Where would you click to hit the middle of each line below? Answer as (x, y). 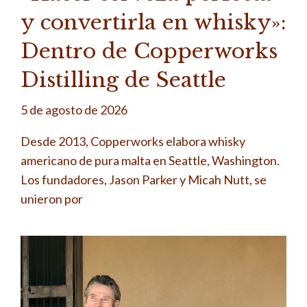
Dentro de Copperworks (149, 51)
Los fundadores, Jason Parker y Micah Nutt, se (144, 179)
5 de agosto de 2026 (74, 109)
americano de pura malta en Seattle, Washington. (150, 160)
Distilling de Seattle (123, 79)
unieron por (52, 198)
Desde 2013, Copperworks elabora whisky (133, 141)
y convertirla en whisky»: (153, 22)
